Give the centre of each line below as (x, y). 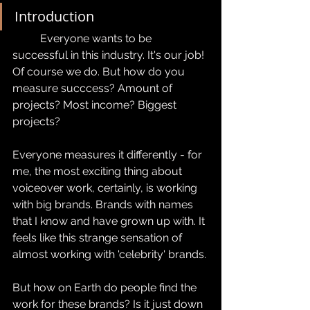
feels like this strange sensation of (99, 237)
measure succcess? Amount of (94, 88)
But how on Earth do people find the (106, 287)
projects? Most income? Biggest (96, 104)
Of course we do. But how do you (100, 71)
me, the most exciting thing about (99, 171)
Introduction (54, 16)
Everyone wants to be (26, 38)
